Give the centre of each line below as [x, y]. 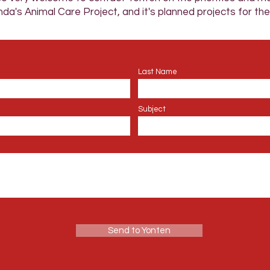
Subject [152, 109]
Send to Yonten [139, 231]
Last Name [158, 72]
